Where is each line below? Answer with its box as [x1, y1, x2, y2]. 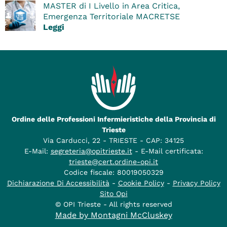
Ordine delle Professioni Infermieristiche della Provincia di [11, 115, 216, 124]
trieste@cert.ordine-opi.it [69, 158, 158, 166]
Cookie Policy [118, 179, 164, 187]
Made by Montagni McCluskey [55, 210, 172, 220]
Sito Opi [99, 190, 128, 198]
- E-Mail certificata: [132, 147, 203, 156]
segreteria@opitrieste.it [50, 147, 132, 156]
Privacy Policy [172, 179, 220, 187]
